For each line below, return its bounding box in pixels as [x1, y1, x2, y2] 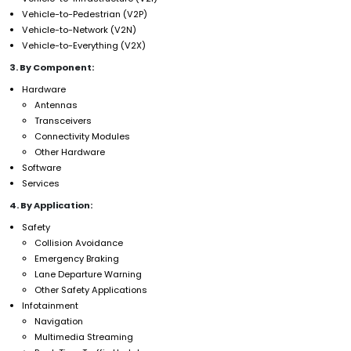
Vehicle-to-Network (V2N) [22, 23, 136, 36]
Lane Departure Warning [34, 267, 142, 280]
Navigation [34, 314, 83, 327]
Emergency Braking [34, 251, 119, 265]
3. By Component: [9, 60, 94, 74]
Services [22, 176, 60, 190]
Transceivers [34, 114, 92, 127]
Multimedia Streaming [34, 330, 133, 343]
